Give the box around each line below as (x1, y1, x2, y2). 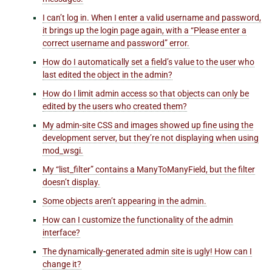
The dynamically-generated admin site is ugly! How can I (42, 246, 252, 256)
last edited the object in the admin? (42, 69, 172, 80)
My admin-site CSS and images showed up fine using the (42, 120, 253, 130)
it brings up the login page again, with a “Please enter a (42, 25, 246, 35)
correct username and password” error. (42, 38, 189, 48)
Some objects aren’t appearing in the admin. (42, 195, 206, 206)
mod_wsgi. (42, 145, 83, 155)
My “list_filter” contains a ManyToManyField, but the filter (42, 164, 255, 174)
